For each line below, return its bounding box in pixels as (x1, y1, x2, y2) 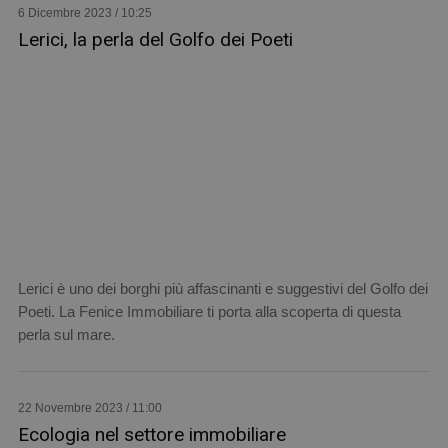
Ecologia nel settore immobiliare (17, 422, 286, 446)
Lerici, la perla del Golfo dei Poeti (17, 28, 293, 52)
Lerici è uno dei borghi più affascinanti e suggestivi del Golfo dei (17, 279, 428, 297)
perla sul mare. (17, 325, 115, 343)
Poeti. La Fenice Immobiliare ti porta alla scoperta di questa (17, 302, 401, 320)
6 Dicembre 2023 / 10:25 (17, 6, 152, 21)
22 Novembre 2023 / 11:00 (17, 400, 162, 415)
